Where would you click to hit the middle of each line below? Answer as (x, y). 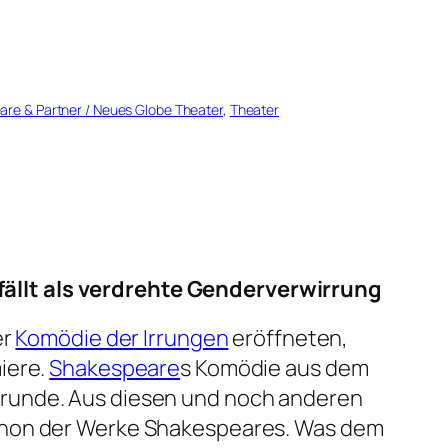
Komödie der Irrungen (122, 338)
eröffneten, (288, 338)
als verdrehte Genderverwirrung (210, 289)
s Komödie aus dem (274, 368)
